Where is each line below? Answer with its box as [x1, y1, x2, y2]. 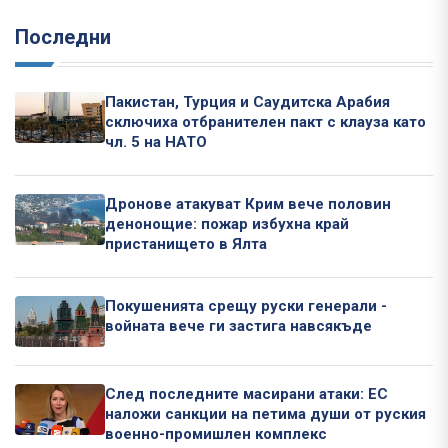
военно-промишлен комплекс [105, 424, 327, 443]
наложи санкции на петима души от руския [105, 404, 426, 423]
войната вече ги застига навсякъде [105, 316, 372, 335]
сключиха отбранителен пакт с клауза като [105, 112, 426, 131]
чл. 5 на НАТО [105, 132, 207, 151]
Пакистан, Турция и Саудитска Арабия [105, 92, 390, 111]
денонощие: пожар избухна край [105, 214, 349, 233]
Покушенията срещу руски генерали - [105, 296, 387, 315]
